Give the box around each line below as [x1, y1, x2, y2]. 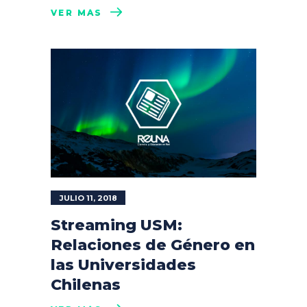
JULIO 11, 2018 [60, 193, 117, 203]
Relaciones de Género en [51, 235, 255, 254]
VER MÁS [51, 8, 103, 19]
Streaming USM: [51, 215, 182, 234]
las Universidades [51, 255, 196, 274]
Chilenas [51, 275, 121, 294]
